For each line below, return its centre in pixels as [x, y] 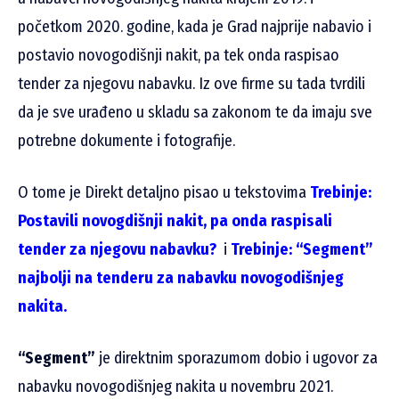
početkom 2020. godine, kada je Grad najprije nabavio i [195, 27]
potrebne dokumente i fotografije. [126, 141]
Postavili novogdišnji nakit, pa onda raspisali [175, 221]
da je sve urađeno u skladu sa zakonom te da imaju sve [195, 113]
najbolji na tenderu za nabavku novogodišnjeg [181, 278]
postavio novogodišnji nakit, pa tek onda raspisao [179, 56]
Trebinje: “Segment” [302, 250]
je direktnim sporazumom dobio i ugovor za [236, 358]
